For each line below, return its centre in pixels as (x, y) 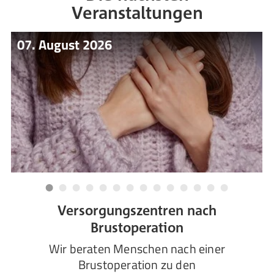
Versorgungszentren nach (137, 210)
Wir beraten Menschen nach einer (137, 248)
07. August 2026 (65, 44)
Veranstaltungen (137, 12)
